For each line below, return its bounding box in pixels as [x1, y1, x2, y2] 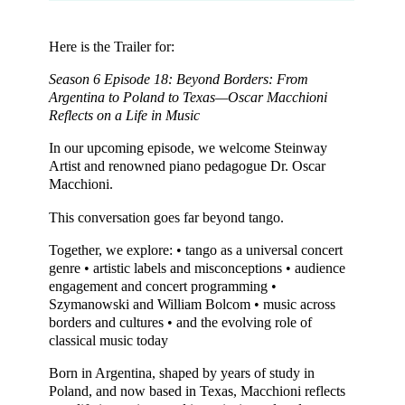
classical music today [48, 332, 168, 349]
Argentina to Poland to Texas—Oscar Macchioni [48, 89, 327, 107]
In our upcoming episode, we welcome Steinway [48, 140, 327, 157]
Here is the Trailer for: [48, 38, 174, 55]
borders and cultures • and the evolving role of [48, 314, 312, 331]
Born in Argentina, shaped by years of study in [48, 365, 315, 382]
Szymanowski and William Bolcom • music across [48, 296, 335, 313]
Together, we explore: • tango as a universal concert [48, 241, 343, 259]
